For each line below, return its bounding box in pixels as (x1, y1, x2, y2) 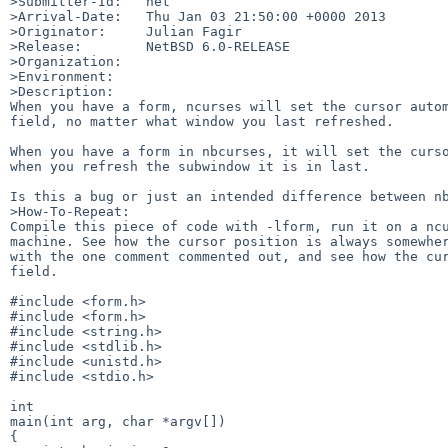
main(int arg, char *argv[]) (10, 413, 226, 429)
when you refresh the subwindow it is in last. (10, 158, 370, 174)
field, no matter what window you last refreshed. (10, 113, 394, 129)
